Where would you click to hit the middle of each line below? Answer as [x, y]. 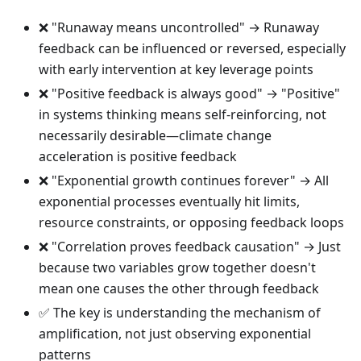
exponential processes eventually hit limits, [169, 202]
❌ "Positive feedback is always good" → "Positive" [189, 94]
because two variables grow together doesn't [177, 268]
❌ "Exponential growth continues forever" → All [184, 181]
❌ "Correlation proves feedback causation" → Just [190, 247]
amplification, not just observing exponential [175, 334]
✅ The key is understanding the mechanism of [180, 313]
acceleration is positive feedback [138, 157]
